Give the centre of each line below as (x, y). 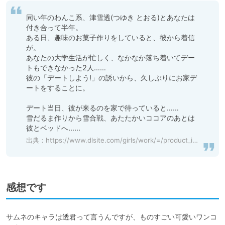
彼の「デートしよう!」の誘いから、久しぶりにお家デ (111, 78)
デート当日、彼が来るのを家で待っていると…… (102, 108)
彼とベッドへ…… (53, 128)
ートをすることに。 (58, 88)
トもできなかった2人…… (66, 68)
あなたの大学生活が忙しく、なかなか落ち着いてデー (110, 58)
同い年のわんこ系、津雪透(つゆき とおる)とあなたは (110, 18)
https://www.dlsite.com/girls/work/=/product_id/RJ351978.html (119, 140)
